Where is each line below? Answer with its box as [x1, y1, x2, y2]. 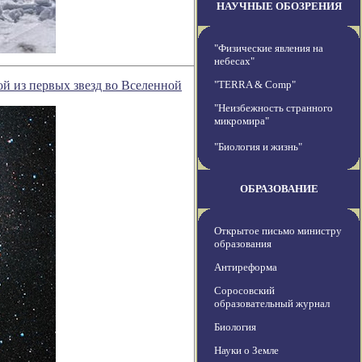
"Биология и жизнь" [214, 141, 302, 154]
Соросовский [214, 284, 275, 297]
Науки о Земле [214, 344, 279, 357]
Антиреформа [214, 261, 277, 274]
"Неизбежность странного [214, 102, 333, 115]
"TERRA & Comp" [214, 78, 296, 91]
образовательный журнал [214, 297, 330, 310]
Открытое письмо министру [214, 225, 342, 238]
